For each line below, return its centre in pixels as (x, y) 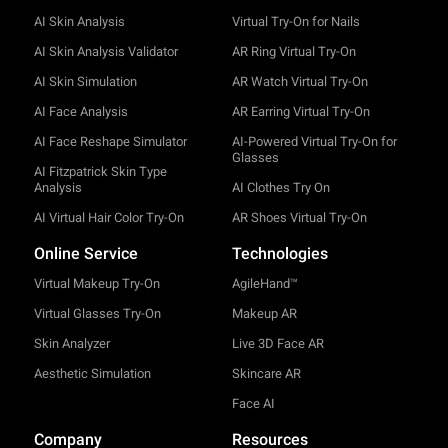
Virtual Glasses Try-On (97, 314)
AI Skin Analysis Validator (105, 52)
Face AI (253, 404)
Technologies (279, 254)
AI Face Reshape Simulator (110, 142)
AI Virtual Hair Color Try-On (108, 218)
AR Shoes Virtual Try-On (299, 218)
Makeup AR (264, 314)
